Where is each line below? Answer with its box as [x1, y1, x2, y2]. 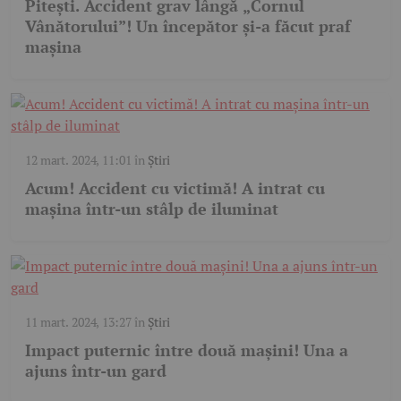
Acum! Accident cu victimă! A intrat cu [25, 176, 325, 199]
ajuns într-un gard [25, 359, 166, 381]
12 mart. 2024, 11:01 [25, 150, 132, 168]
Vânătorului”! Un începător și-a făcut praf [25, 14, 351, 37]
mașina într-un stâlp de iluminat [25, 197, 278, 219]
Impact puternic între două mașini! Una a [25, 338, 348, 361]
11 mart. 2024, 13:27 [25, 312, 132, 330]
